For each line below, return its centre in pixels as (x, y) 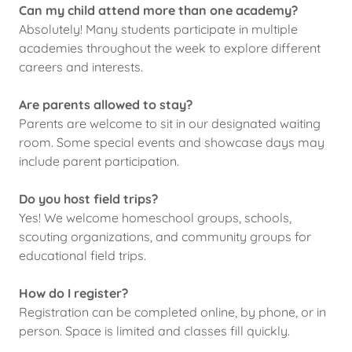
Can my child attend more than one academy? (158, 10)
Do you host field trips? (88, 199)
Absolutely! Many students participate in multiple (158, 29)
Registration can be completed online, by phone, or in (172, 312)
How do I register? (73, 293)
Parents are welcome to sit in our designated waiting (170, 123)
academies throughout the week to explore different (170, 48)
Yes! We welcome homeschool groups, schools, (155, 218)
